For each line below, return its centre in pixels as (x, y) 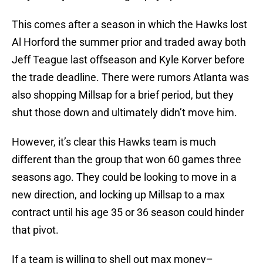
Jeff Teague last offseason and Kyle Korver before (128, 60)
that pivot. (35, 230)
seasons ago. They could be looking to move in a (124, 177)
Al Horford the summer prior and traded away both (129, 42)
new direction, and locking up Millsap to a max (118, 195)
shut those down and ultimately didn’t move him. (124, 113)
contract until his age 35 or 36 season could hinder (128, 213)
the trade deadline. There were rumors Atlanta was (130, 77)
